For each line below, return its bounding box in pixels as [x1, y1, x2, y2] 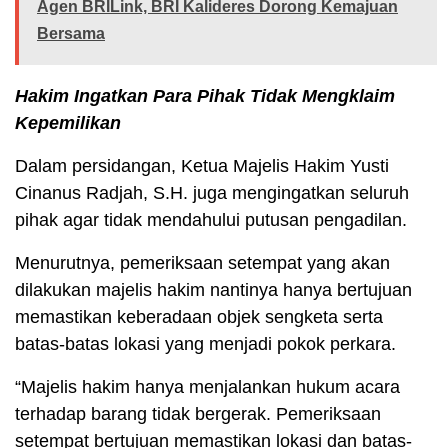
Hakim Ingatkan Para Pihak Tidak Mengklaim [15, 86, 395, 107]
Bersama [37, 25, 105, 43]
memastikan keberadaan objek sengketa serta [15, 307, 383, 328]
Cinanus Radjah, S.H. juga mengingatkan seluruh [15, 183, 409, 204]
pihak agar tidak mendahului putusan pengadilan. [15, 210, 407, 231]
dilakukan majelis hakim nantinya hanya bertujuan [15, 280, 412, 301]
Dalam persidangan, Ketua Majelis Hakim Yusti [15, 156, 389, 177]
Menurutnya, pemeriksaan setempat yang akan [15, 253, 390, 274]
